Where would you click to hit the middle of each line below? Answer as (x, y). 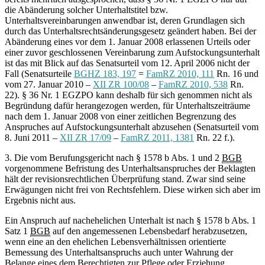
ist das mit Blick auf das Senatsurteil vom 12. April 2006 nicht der (127, 63)
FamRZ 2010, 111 (180, 74)
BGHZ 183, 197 (105, 74)
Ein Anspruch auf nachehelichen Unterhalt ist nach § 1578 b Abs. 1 (130, 221)
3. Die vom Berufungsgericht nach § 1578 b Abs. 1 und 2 (113, 158)
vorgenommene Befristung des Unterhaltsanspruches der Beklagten (130, 169)
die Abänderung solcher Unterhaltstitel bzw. (86, 10)
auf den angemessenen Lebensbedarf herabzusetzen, (149, 231)
